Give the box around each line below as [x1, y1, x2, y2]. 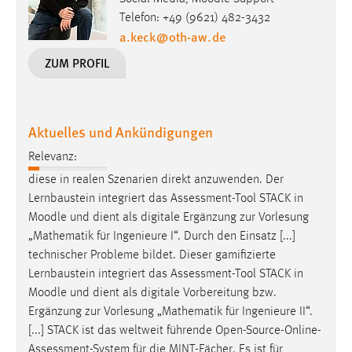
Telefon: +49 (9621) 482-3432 [119, 11, 270, 24]
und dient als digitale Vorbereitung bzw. [67, 286, 277, 299]
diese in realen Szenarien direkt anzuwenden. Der [28, 173, 284, 186]
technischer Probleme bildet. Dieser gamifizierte [28, 248, 276, 262]
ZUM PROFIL [45, 53, 109, 71]
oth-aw [169, 27, 207, 46]
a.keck [119, 27, 156, 46]
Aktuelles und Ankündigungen [28, 121, 213, 141]
